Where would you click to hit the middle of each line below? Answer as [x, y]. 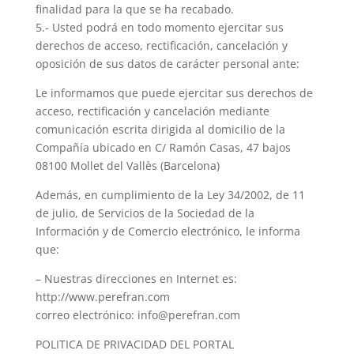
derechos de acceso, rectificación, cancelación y [161, 45]
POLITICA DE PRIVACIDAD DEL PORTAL [134, 344]
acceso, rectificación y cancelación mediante [152, 111]
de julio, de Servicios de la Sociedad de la [145, 213]
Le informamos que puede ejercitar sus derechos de [174, 93]
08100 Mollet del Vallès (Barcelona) [127, 166]
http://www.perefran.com [102, 297]
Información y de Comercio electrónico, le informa [168, 231]
